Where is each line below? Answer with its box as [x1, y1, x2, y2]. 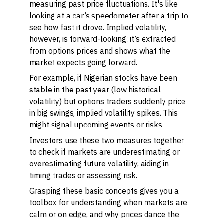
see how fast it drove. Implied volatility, [29, 22, 166, 32]
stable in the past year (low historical [29, 85, 161, 94]
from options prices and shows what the [29, 46, 170, 55]
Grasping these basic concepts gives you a [29, 186, 179, 196]
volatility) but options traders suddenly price [29, 96, 185, 106]
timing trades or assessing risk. [29, 170, 137, 180]
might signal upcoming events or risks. [29, 120, 163, 129]
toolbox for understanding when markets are [29, 198, 187, 207]
